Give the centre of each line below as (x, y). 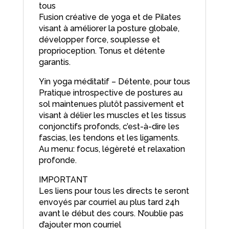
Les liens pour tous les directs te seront (114, 191)
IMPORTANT (63, 180)
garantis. (54, 62)
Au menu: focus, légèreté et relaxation (112, 149)
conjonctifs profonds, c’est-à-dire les (109, 127)
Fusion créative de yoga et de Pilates (110, 17)
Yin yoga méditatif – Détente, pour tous (114, 82)
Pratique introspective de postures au (110, 93)
